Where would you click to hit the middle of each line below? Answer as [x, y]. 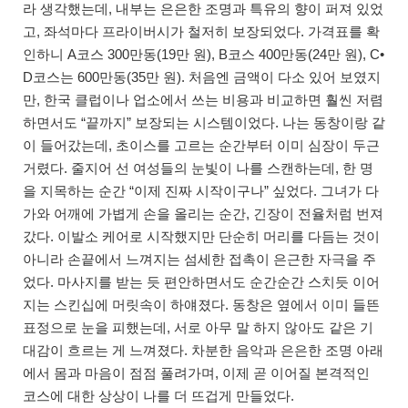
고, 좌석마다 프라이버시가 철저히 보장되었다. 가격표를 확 [201, 31]
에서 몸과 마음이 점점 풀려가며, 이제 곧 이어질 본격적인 [196, 372]
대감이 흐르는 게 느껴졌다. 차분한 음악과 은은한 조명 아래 [203, 350]
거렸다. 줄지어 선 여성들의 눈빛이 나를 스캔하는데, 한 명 [198, 168]
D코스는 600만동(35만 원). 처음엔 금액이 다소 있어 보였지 [202, 76]
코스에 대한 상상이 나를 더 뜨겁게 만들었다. [158, 395]
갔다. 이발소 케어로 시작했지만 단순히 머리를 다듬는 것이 [201, 236]
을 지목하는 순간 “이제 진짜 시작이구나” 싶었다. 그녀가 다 [201, 190]
